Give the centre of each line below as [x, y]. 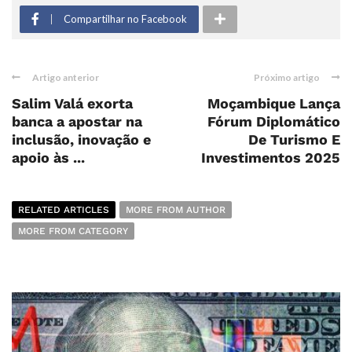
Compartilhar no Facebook [125, 18]
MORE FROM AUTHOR [176, 209]
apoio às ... [48, 157]
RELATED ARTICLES [64, 209]
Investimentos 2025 [271, 157]
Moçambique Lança [274, 103]
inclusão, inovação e [81, 139]
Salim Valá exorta [72, 103]
